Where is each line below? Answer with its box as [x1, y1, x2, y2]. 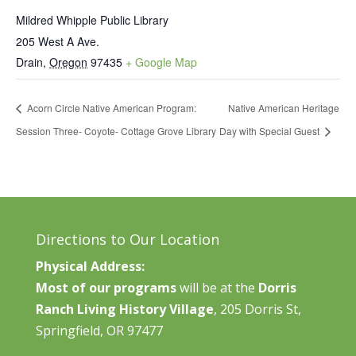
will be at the [176, 278, 258, 296]
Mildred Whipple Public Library [16, 11, 168, 28]
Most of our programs [35, 278, 176, 296]
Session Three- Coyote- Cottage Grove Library [16, 124, 216, 138]
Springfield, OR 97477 [35, 321, 163, 339]
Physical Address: [35, 257, 145, 275]
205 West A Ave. [16, 33, 99, 49]
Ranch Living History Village [35, 300, 214, 318]
